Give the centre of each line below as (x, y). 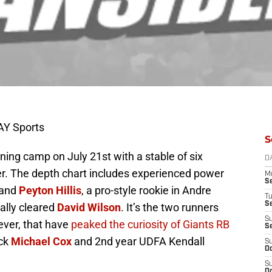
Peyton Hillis (50, 191)
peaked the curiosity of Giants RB (150, 225)
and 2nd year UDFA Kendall (138, 242)
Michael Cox (41, 242)
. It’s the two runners (170, 208)
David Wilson (89, 208)
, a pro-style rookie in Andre (146, 191)
